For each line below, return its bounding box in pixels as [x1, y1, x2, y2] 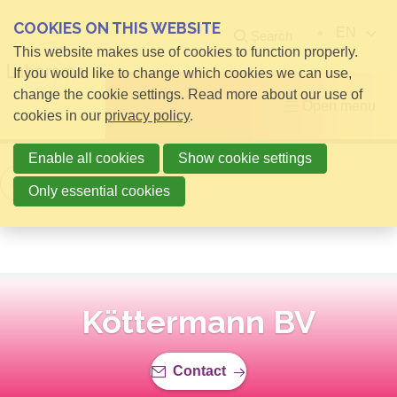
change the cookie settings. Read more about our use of [13, 87, 362, 102]
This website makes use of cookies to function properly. [13, 44, 358, 59]
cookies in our [13, 108, 105, 123]
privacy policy [105, 108, 190, 123]
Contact [173, 363, 226, 379]
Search [250, 28, 292, 44]
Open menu [302, 97, 376, 113]
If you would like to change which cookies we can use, [13, 66, 352, 81]
